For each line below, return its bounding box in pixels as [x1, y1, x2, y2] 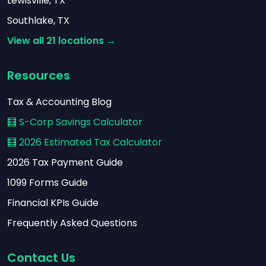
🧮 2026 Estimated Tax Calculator [7, 135, 162, 149]
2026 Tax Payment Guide [7, 156, 123, 169]
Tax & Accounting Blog [7, 95, 112, 109]
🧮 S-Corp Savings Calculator [7, 115, 142, 129]
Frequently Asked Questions [7, 216, 137, 230]
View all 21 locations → [7, 34, 116, 47]
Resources [7, 67, 70, 84]
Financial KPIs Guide [7, 196, 99, 210]
